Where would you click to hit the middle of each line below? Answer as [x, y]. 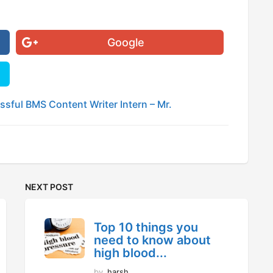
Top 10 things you [146, 227]
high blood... [130, 253]
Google [126, 42]
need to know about [152, 240]
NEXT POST [49, 186]
